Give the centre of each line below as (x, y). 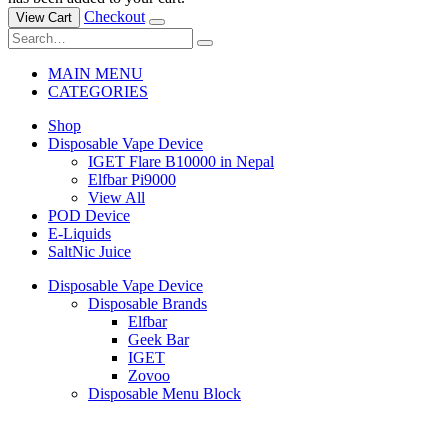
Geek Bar (158, 340)
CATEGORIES (98, 92)
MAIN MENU (95, 74)
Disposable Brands (147, 304)
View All (116, 198)
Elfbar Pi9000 (132, 180)
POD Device (89, 216)
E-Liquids (79, 234)
